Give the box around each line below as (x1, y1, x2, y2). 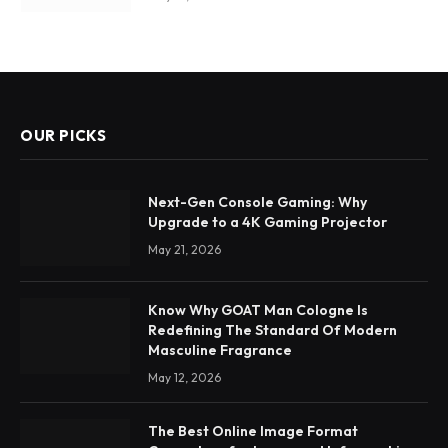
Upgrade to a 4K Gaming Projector (148, 213, 387, 232)
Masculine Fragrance (148, 341, 292, 360)
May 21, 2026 (148, 242, 221, 258)
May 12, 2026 (148, 370, 221, 386)
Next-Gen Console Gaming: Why (148, 193, 367, 212)
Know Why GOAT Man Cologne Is (148, 301, 368, 320)
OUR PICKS (20, 126, 107, 146)
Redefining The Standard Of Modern (148, 321, 397, 340)
